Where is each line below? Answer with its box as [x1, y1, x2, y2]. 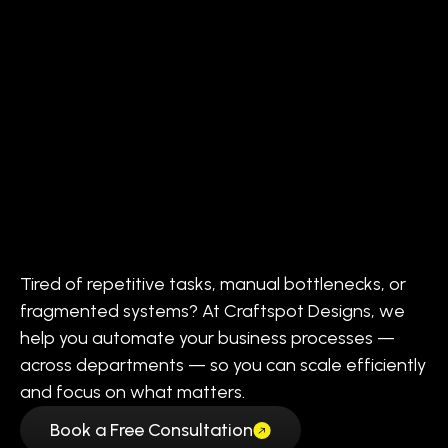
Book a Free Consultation [50, 419, 253, 442]
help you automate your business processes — [20, 327, 395, 350]
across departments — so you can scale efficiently [20, 354, 426, 377]
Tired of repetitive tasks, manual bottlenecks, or [20, 273, 406, 296]
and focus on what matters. [20, 381, 245, 404]
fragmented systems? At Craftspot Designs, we [20, 300, 405, 323]
